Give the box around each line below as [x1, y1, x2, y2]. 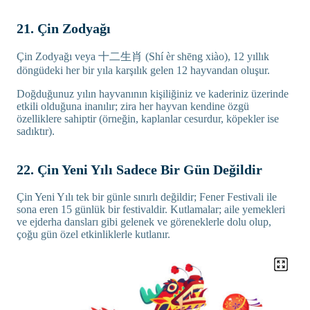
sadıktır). [17, 125, 55, 137]
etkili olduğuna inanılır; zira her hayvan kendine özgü [17, 100, 249, 112]
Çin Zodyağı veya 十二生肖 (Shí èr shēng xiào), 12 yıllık [17, 50, 269, 62]
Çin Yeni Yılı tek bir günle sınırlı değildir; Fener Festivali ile [17, 190, 277, 203]
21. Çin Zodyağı [17, 20, 111, 36]
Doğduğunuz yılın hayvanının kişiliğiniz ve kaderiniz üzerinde [17, 87, 289, 100]
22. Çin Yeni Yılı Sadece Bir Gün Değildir [17, 161, 262, 177]
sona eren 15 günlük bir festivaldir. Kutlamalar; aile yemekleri [17, 203, 285, 215]
